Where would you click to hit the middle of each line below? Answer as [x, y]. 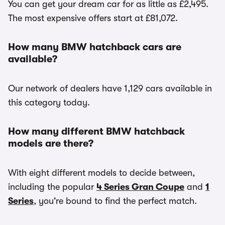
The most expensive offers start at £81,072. [93, 18]
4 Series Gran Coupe [140, 187]
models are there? [51, 143]
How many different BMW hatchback [96, 131]
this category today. [49, 102]
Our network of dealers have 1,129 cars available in [110, 88]
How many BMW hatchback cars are [95, 47]
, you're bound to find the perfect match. [115, 201]
